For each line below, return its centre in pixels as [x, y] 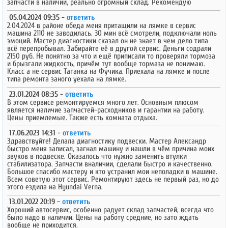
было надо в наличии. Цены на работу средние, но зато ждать [103, 218]
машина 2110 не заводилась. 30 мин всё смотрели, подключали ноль [112, 33]
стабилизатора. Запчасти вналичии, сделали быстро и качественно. [110, 164]
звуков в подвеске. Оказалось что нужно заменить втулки [97, 156]
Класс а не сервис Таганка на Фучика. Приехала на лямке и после [109, 71]
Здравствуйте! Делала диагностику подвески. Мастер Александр [107, 141]
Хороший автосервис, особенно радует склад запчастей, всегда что [111, 210]
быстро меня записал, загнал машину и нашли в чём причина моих [111, 148]
